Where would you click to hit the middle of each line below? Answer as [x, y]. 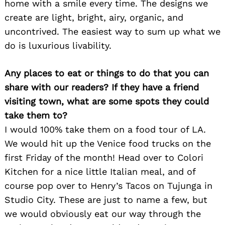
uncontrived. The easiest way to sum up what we [113, 32]
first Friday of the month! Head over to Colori [104, 158]
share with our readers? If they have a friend [102, 87]
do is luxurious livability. [58, 46]
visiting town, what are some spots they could [107, 101]
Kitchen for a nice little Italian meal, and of [100, 172]
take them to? [36, 116]
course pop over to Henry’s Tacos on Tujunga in [108, 186]
